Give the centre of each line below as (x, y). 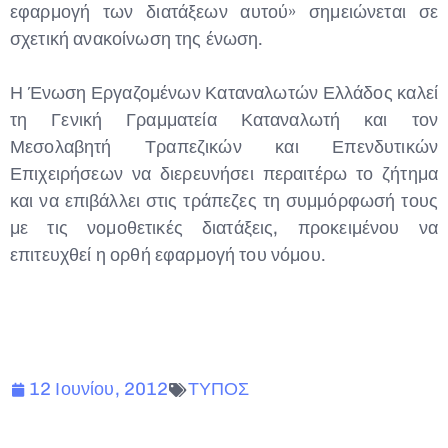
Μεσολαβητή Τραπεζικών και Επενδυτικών (224, 147)
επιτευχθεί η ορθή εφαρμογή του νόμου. (168, 255)
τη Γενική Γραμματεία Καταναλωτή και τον (224, 120)
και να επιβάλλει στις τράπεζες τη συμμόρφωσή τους (224, 201)
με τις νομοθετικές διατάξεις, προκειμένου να (224, 228)
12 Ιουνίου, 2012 (99, 389)
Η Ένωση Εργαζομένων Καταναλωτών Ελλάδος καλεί (224, 93)
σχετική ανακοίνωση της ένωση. (137, 39)
